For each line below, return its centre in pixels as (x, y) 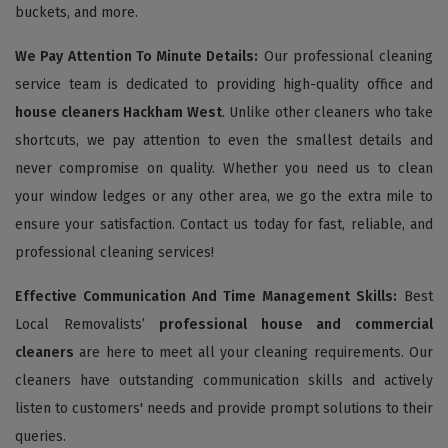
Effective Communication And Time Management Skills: (206, 296)
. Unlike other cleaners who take (327, 112)
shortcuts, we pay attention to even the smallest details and (224, 140)
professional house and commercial (296, 324)
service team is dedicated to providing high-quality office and (224, 84)
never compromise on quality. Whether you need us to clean (224, 168)
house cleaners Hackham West (118, 112)
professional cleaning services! (114, 252)
